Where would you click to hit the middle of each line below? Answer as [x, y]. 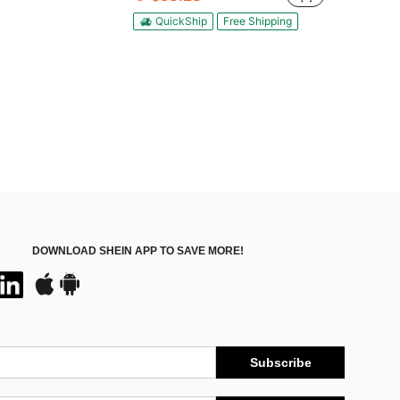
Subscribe [280, 362]
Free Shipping [258, 21]
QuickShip [181, 21]
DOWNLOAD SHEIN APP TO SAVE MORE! [138, 251]
